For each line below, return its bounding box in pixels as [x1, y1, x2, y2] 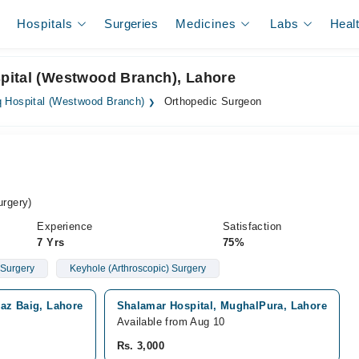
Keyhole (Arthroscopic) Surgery [69, 263, 206, 274]
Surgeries [104, 17, 158, 30]
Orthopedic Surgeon [160, 96, 262, 107]
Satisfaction [222, 220, 282, 232]
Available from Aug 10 [116, 316, 225, 328]
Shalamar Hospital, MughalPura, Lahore [116, 300, 327, 312]
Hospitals [17, 17, 74, 30]
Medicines [175, 17, 237, 30]
